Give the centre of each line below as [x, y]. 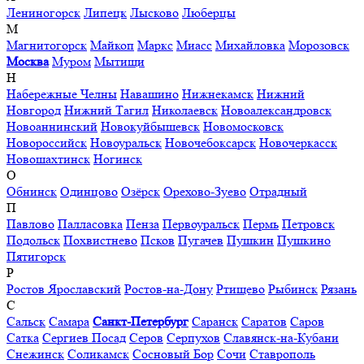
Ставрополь [282, 353]
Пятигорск [36, 256]
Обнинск [32, 191]
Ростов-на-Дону [169, 288]
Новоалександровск [276, 110]
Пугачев [201, 240]
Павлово [30, 223]
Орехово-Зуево [205, 191]
